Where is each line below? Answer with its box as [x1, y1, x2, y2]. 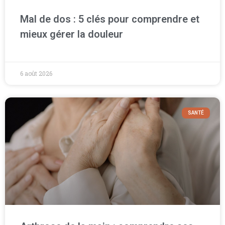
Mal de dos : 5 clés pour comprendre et [20, 13, 199, 25]
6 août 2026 [20, 69, 52, 77]
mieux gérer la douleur [20, 28, 123, 40]
